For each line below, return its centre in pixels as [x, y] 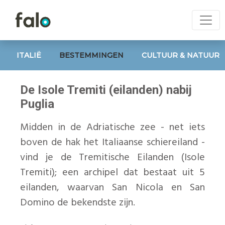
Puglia [37, 104]
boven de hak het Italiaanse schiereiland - [113, 143]
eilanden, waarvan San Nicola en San [113, 188]
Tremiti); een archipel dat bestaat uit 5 [113, 173]
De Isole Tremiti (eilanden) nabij [106, 90]
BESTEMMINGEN [91, 55]
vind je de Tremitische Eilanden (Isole [113, 158]
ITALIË [29, 55]
